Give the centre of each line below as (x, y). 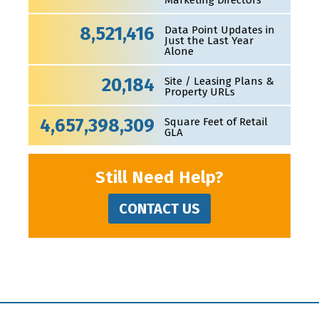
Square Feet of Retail (216, 122)
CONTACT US (159, 209)
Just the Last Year (209, 41)
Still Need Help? (159, 177)
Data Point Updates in (219, 30)
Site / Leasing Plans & (219, 81)
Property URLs (199, 92)
